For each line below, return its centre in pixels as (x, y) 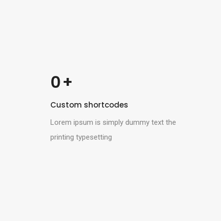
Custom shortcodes (89, 105)
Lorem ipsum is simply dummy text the (113, 122)
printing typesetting (81, 137)
